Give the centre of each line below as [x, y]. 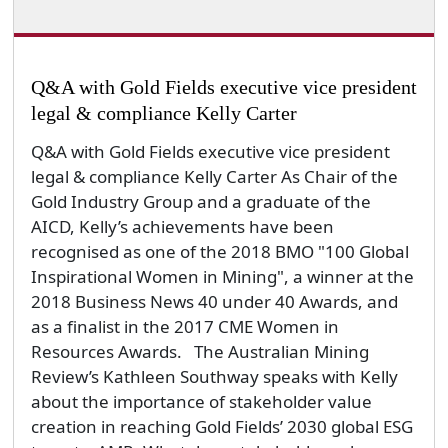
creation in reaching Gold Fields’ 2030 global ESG [221, 426]
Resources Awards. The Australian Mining [199, 351]
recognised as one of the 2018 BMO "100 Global [219, 251]
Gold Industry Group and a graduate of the [200, 201]
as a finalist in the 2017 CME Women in [184, 326]
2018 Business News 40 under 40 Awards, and [214, 301]
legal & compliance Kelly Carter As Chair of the [214, 176]
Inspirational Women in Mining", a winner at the [222, 276]
